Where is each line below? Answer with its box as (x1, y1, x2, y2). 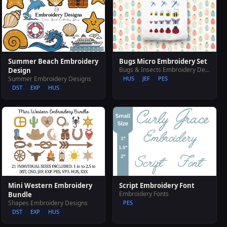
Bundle (8, 190, 32, 199)
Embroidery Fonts (119, 189, 169, 198)
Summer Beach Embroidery (8, 56, 98, 66)
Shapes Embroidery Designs (8, 198, 88, 207)
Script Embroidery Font (119, 180, 195, 190)
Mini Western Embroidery (8, 180, 92, 190)
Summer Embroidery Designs (8, 74, 91, 83)
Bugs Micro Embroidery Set (119, 57, 208, 66)
